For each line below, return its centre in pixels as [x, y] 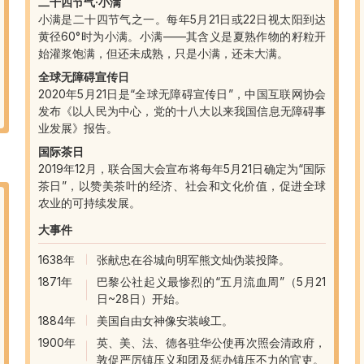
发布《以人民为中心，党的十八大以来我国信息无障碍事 [182, 110]
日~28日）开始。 [141, 298]
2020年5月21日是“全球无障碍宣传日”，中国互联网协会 [182, 93]
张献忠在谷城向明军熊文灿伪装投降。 [193, 259]
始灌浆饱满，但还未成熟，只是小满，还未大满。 [163, 53]
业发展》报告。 [78, 128]
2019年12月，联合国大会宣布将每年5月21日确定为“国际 [182, 168]
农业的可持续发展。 [89, 202]
